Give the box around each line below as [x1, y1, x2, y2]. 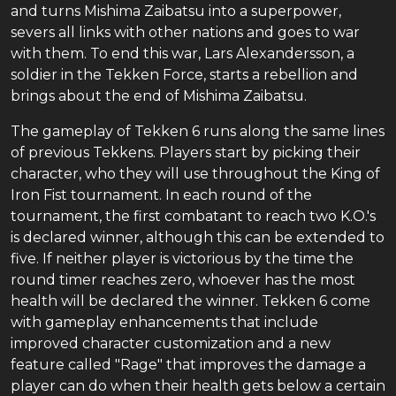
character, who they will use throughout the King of [11, 165, 380, 182]
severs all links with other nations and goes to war [11, 24, 360, 41]
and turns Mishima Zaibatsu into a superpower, [11, 3, 341, 19]
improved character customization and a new [11, 335, 331, 352]
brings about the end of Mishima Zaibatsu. [11, 88, 307, 104]
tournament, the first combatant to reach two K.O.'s [11, 208, 376, 225]
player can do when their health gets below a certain [11, 377, 385, 394]
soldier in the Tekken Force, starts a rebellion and [11, 66, 358, 83]
